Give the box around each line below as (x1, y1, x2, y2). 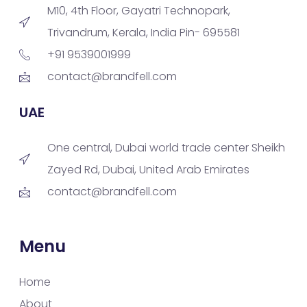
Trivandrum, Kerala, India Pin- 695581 (47, 25, 240, 41)
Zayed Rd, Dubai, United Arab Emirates (47, 162, 249, 178)
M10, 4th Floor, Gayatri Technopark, (47, 3, 230, 19)
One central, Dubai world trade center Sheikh (47, 140, 285, 156)
